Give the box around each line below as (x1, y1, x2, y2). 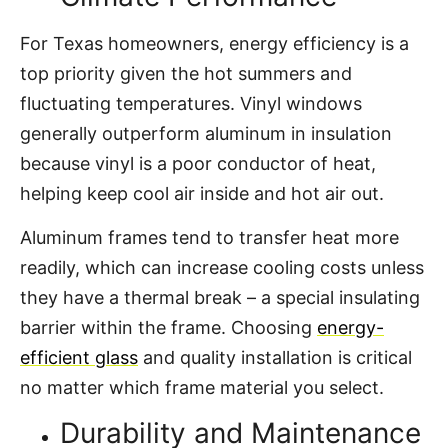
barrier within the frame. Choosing (20, 317, 317, 339)
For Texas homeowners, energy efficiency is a (20, 32, 409, 54)
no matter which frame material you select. (20, 377, 384, 399)
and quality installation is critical (138, 347, 412, 369)
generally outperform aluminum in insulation (20, 122, 392, 144)
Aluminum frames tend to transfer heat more (20, 227, 399, 249)
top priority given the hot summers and (20, 62, 352, 84)
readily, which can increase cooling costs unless (20, 257, 424, 279)
